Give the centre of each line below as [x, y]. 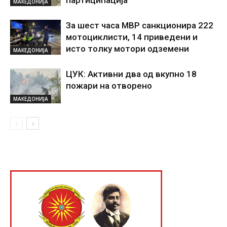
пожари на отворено [109, 86]
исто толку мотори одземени [127, 49]
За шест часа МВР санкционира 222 [140, 26]
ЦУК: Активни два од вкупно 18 [131, 74]
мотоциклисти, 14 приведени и [132, 37]
